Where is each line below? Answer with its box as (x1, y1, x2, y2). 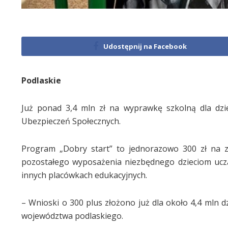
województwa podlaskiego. (21, 210, 123, 221)
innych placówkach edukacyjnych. (21, 169, 147, 181)
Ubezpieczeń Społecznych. (21, 115, 121, 127)
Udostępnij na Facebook (103, 41, 187, 51)
